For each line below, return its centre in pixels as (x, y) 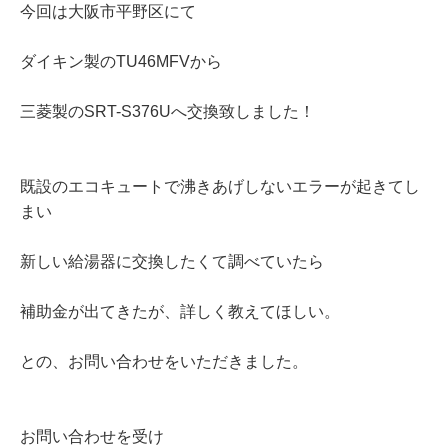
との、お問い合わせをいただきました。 (164, 362)
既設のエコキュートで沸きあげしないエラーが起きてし (220, 187)
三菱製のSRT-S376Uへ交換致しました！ (167, 112)
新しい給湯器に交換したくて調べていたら (172, 262)
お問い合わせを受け (92, 437)
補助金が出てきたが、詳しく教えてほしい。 (180, 312)
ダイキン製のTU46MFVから (121, 62)
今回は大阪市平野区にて (108, 12)
